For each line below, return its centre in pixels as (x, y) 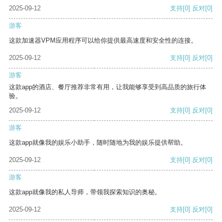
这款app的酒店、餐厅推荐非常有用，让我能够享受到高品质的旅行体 (108, 87)
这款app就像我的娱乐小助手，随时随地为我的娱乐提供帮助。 (98, 143)
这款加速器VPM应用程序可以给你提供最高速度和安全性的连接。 (103, 41)
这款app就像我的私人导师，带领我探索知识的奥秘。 (85, 192)
